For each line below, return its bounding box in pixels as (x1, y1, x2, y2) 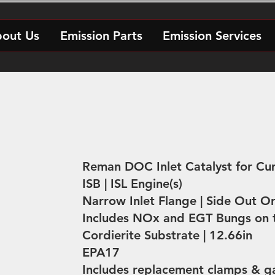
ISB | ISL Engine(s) (82, 176, 182, 191)
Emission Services (163, 28, 261, 43)
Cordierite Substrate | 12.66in (82, 228, 252, 242)
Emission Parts (60, 28, 142, 43)
